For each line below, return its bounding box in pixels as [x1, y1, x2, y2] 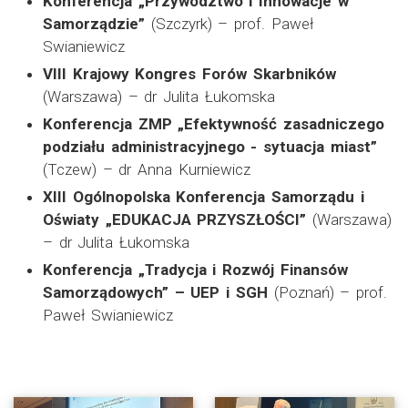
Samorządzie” [43, 14, 145, 33]
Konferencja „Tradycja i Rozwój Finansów [43, 260, 348, 279]
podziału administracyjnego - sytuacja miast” [43, 137, 377, 156]
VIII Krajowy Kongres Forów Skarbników [43, 64, 336, 83]
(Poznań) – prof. [267, 282, 388, 301]
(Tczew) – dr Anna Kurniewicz [43, 159, 250, 178]
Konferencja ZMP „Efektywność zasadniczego [43, 114, 385, 133]
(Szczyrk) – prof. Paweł [145, 14, 313, 33]
